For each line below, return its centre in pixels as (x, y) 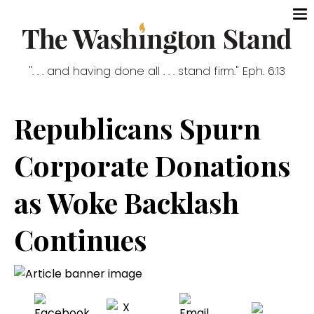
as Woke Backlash (127, 203)
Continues (81, 240)
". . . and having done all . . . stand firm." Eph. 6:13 (157, 71)
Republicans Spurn (137, 128)
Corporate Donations (152, 165)
